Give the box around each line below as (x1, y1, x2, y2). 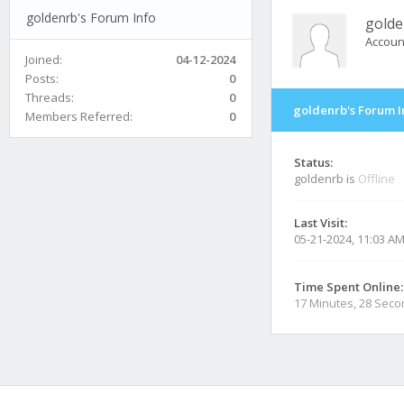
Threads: (25, 88, 74, 106)
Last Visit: (294, 215, 347, 231)
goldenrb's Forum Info (25, 8, 156, 26)
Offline (358, 170, 395, 187)
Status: (294, 154, 333, 170)
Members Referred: (25, 107, 133, 124)
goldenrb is (294, 170, 358, 187)
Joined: (25, 50, 62, 68)
